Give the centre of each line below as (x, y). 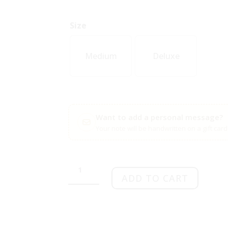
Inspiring (85, 161)
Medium (101, 56)
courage (84, 172)
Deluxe (166, 56)
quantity (84, 184)
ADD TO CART (155, 178)
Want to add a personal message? (159, 117)
